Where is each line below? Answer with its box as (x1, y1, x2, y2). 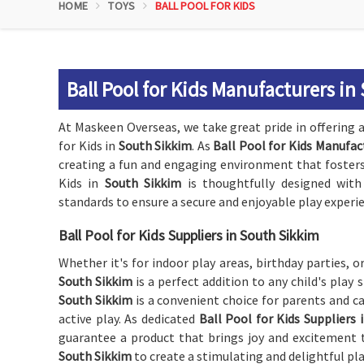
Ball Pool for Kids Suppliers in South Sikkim (58, 226, 319, 245)
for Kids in (58, 137, 119, 154)
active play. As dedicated (58, 310, 199, 327)
